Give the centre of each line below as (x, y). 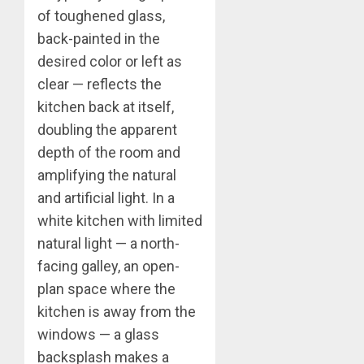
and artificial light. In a (106, 197)
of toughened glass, (101, 15)
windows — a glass (98, 334)
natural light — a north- (108, 243)
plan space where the (106, 288)
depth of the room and (109, 152)
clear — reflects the (100, 84)
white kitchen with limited (120, 220)
